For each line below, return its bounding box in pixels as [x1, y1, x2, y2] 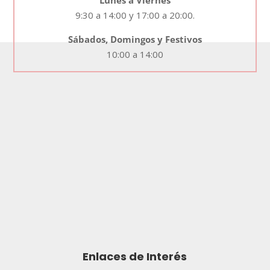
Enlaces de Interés [83, 248, 187, 264]
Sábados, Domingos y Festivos [68, 33, 202, 45]
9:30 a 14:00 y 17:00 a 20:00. [75, 8, 195, 21]
